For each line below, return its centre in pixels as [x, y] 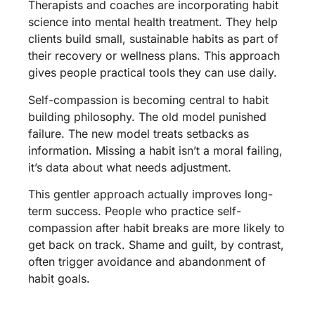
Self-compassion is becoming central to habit [148, 99]
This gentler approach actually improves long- [150, 194]
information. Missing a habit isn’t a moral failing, [155, 150]
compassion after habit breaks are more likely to [156, 228]
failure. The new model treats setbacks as [139, 133]
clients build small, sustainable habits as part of [153, 39]
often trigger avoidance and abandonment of [147, 262]
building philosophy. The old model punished [147, 116]
